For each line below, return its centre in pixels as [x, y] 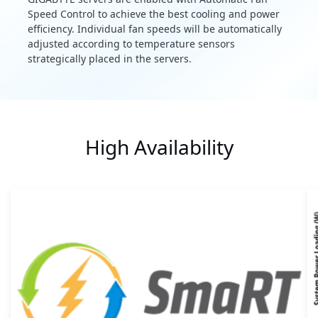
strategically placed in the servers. [110, 59]
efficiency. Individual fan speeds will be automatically [155, 29]
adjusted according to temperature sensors [131, 44]
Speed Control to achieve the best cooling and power [154, 14]
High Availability [159, 147]
